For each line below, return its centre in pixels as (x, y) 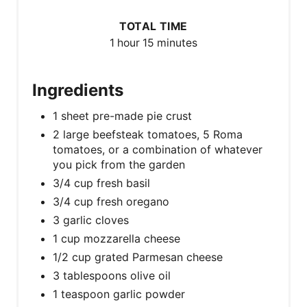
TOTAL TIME (153, 26)
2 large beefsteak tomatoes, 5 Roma (148, 134)
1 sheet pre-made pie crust (122, 115)
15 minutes (170, 42)
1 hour (125, 42)
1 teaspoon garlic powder (119, 294)
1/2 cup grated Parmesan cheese (138, 257)
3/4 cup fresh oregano (111, 201)
